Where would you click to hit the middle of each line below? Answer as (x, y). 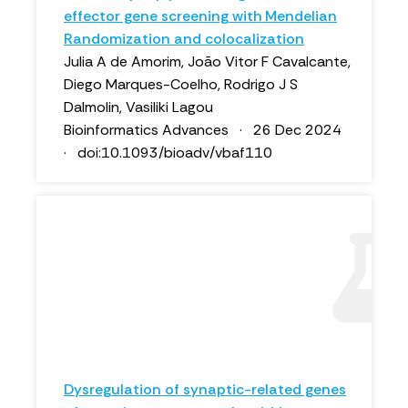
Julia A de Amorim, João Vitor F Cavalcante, (207, 61)
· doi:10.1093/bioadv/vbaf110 (168, 153)
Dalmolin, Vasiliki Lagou (138, 107)
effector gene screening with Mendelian (200, 16)
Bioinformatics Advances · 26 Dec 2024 (206, 130)
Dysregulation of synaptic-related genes (205, 389)
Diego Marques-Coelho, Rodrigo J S (181, 84)
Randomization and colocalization (184, 39)
